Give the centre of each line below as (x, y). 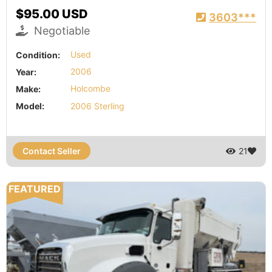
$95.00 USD (52, 14)
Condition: (38, 55)
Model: (30, 106)
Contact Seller (52, 151)
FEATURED (35, 189)
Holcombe (90, 89)
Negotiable (60, 30)
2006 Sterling (97, 106)
